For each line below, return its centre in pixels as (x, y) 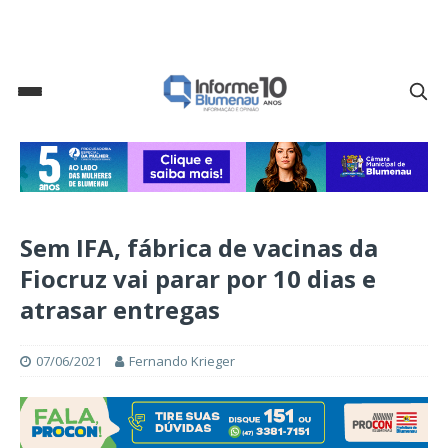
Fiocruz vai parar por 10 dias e (198, 279)
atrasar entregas (120, 310)
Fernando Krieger (182, 361)
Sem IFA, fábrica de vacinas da (199, 248)
